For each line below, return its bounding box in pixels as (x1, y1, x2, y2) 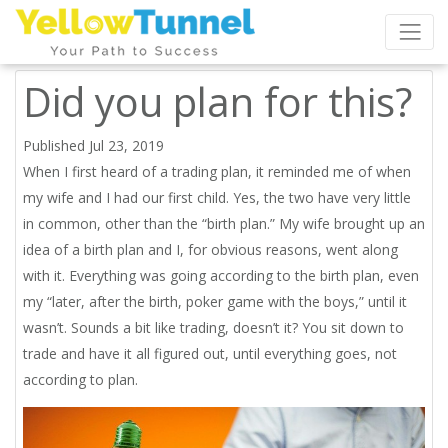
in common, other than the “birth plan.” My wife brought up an (23, 214, 425, 233)
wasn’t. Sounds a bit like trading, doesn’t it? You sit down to (23, 318, 404, 337)
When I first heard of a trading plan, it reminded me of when (23, 162, 411, 181)
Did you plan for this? (23, 74, 412, 129)
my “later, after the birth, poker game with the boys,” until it (23, 292, 407, 311)
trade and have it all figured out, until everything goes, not (23, 344, 397, 363)
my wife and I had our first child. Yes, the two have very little (23, 188, 411, 207)
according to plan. (23, 370, 138, 389)
